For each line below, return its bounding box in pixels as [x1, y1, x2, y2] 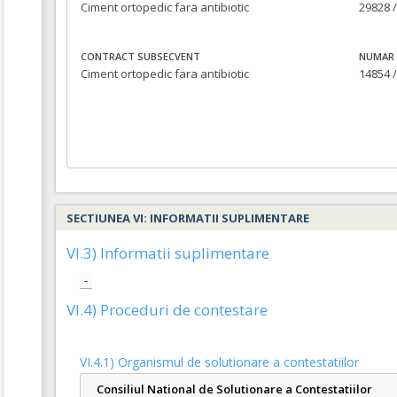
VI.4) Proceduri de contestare [66, 300, 268, 321]
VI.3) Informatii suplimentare [66, 243, 269, 264]
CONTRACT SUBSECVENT [81, 50, 200, 64]
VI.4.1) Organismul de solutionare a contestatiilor [80, 354, 359, 371]
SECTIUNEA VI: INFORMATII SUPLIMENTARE [66, 210, 309, 227]
